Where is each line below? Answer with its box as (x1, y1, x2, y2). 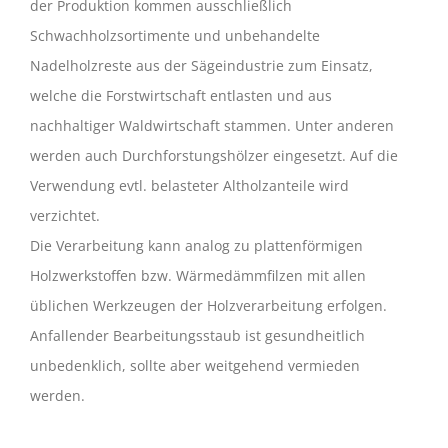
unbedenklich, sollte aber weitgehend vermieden (30, 356, 360, 375)
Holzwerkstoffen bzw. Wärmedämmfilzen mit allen (30, 266, 366, 285)
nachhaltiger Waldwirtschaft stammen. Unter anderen (30, 116, 394, 135)
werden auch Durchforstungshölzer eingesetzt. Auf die (30, 146, 398, 165)
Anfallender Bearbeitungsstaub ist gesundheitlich (30, 326, 365, 345)
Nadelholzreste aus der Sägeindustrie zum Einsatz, (30, 56, 373, 75)
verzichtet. (30, 206, 100, 225)
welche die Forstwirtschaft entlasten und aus (30, 86, 332, 105)
